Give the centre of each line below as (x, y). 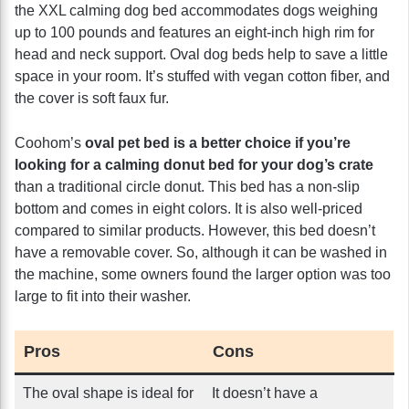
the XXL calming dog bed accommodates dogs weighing (196, 10)
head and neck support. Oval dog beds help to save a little (201, 54)
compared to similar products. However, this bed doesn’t (195, 230)
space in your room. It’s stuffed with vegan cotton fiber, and (202, 76)
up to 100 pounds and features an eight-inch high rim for (194, 32)
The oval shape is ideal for (108, 393)
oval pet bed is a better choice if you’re (218, 142)
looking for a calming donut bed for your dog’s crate (194, 164)
